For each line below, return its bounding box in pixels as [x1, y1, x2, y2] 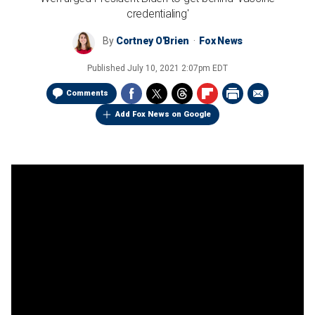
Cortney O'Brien [115, 35, 190, 46]
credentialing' [126, 7, 189, 20]
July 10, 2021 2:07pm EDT [127, 63, 228, 73]
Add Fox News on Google [115, 110, 211, 119]
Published [87, 63, 127, 73]
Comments [66, 89, 108, 98]
